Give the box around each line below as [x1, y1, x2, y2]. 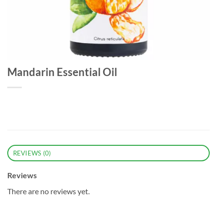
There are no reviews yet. [7, 186, 90, 196]
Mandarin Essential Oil [7, 65, 117, 78]
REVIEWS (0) [13, 149, 51, 157]
